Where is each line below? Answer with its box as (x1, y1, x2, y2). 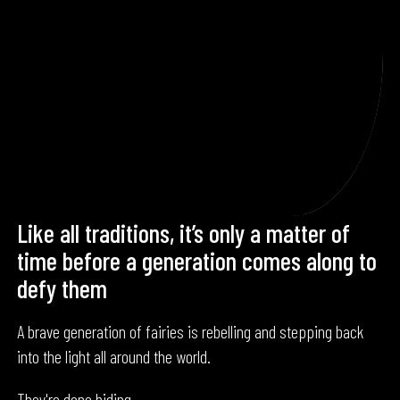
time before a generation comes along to (17, 245, 378, 277)
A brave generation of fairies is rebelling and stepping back (17, 321, 364, 343)
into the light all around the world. (17, 346, 212, 368)
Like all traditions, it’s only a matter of (17, 217, 351, 249)
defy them (17, 272, 108, 304)
